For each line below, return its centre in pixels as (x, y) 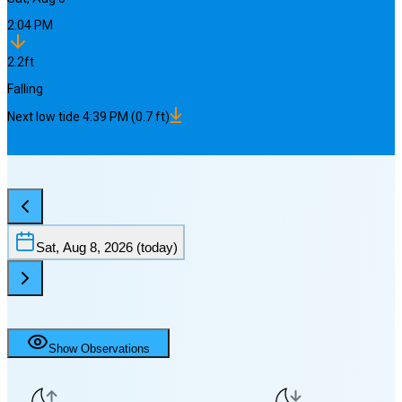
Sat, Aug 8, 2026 (84, 247)
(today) (155, 247)
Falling (25, 89)
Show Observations (99, 349)
